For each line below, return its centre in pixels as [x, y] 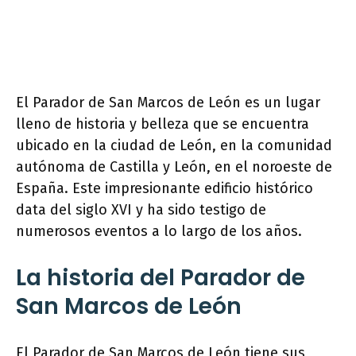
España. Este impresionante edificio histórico [164, 188]
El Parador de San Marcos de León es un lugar [168, 103]
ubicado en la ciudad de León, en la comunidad [174, 145]
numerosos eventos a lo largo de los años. [159, 231]
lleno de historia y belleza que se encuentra [163, 124]
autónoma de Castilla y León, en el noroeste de [174, 167]
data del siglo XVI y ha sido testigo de [141, 210]
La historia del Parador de [161, 278]
